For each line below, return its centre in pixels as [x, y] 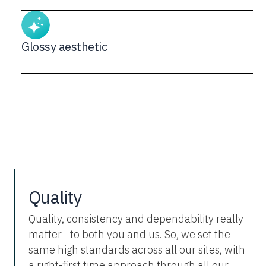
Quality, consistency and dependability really [136, 219]
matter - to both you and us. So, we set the [129, 234]
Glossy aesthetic [64, 47]
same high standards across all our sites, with [137, 250]
